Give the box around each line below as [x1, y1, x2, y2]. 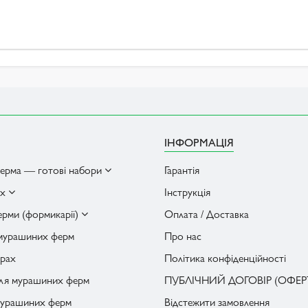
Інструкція [164, 184, 210, 199]
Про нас [164, 228, 201, 243]
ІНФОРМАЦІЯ [164, 134, 234, 150]
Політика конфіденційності [164, 250, 286, 265]
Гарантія [164, 162, 199, 177]
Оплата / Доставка [164, 206, 249, 221]
